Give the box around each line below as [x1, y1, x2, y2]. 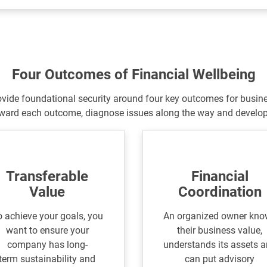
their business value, [177, 225, 263, 237]
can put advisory [185, 253, 255, 265]
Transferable [6, 168, 89, 185]
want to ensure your [5, 225, 89, 237]
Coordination [178, 184, 262, 201]
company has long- [7, 239, 88, 251]
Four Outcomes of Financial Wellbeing [11, 66, 256, 83]
